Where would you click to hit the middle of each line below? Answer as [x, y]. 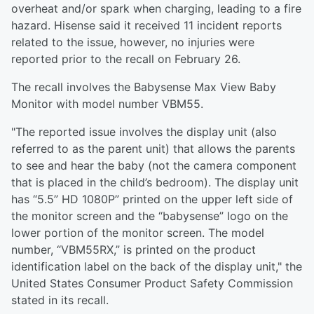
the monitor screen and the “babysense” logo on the [150, 216]
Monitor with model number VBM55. [107, 104]
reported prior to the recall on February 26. [126, 59]
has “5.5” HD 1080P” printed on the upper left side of [152, 199]
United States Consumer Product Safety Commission [152, 284]
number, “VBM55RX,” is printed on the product [134, 250]
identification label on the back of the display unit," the [157, 267]
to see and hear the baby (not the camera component [154, 166]
